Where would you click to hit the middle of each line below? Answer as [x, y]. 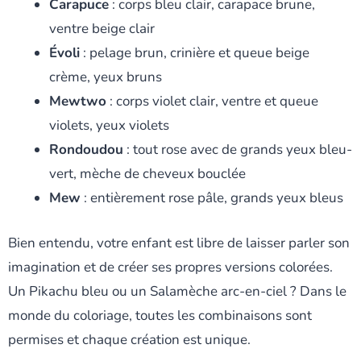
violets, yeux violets [109, 126]
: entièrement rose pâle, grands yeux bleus [212, 198]
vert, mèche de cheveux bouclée [147, 174]
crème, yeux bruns [106, 77]
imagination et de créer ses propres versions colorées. [170, 267]
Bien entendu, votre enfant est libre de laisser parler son [179, 243]
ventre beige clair [102, 29]
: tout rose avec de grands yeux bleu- [238, 150]
